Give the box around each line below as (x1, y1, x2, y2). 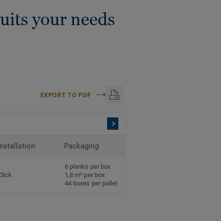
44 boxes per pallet (65, 180, 118, 187)
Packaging (64, 142, 99, 151)
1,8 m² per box (65, 171, 105, 179)
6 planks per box (65, 163, 111, 171)
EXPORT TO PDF (40, 91, 91, 99)
